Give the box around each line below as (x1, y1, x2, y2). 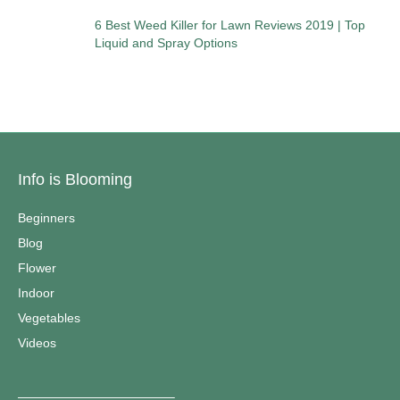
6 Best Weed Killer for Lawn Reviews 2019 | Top (94, 18, 365, 33)
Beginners (18, 211, 75, 226)
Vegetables (18, 311, 80, 326)
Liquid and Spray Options (94, 36, 237, 51)
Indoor (18, 286, 54, 301)
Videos (18, 336, 56, 351)
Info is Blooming (18, 171, 132, 189)
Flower (18, 261, 56, 276)
